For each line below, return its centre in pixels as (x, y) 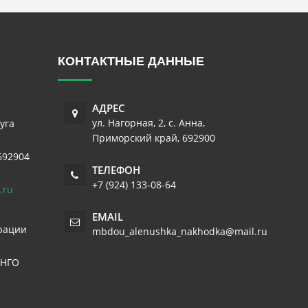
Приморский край (134, 138)
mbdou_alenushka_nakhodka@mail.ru (179, 231)
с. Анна (185, 123)
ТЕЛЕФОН (116, 170)
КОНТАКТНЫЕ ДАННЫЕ (131, 61)
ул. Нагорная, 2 (128, 123)
